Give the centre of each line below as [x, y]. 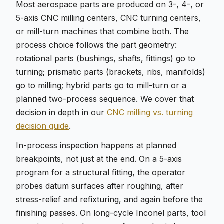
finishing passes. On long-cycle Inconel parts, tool [111, 213]
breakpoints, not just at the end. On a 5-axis [99, 159]
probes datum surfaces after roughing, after [100, 186]
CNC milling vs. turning [150, 112]
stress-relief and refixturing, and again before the [109, 199]
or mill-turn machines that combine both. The [102, 31]
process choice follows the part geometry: [96, 45]
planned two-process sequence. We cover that [105, 99]
